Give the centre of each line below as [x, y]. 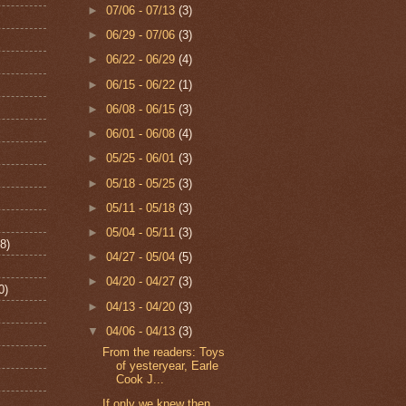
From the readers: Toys [164, 352]
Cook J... [140, 379]
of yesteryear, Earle [168, 365]
